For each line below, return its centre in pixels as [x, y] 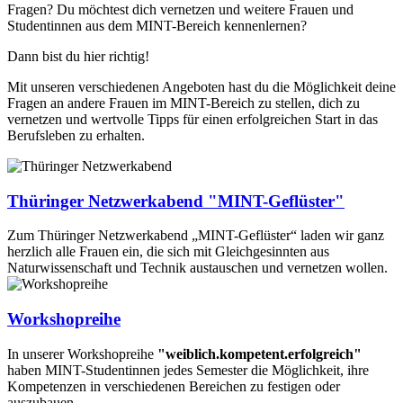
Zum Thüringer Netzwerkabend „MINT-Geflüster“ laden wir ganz [196, 236]
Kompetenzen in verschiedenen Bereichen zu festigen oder [174, 386]
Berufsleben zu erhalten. [76, 135]
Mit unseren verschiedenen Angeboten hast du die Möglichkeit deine [201, 86]
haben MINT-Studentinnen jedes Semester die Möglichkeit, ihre [188, 370]
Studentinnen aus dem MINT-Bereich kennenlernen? [157, 25]
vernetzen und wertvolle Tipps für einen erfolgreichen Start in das [193, 119]
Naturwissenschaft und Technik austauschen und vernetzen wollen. [197, 268]
